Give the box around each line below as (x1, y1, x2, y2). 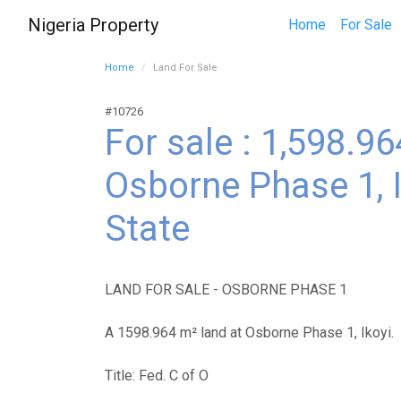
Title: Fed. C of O (105, 367, 209, 384)
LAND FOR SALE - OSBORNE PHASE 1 (105, 281, 347, 298)
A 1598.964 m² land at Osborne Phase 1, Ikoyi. (105, 324, 394, 341)
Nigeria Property (28, 14, 158, 36)
